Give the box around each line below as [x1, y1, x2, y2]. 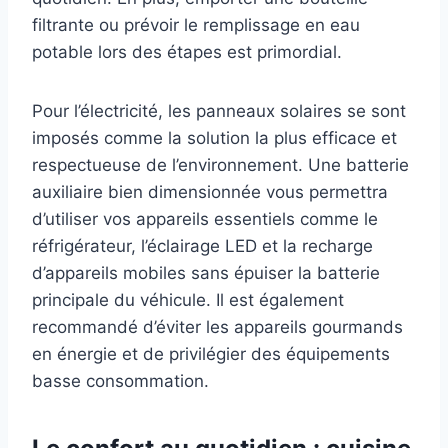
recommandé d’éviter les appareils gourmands [32, 317, 403, 338]
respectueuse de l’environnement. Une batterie [32, 155, 409, 176]
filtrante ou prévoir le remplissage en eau [32, 15, 360, 36]
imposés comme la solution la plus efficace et [32, 128, 397, 149]
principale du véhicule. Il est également [32, 290, 344, 311]
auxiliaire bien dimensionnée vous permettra [32, 182, 388, 203]
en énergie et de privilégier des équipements [32, 344, 390, 365]
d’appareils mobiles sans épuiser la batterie [32, 263, 380, 284]
